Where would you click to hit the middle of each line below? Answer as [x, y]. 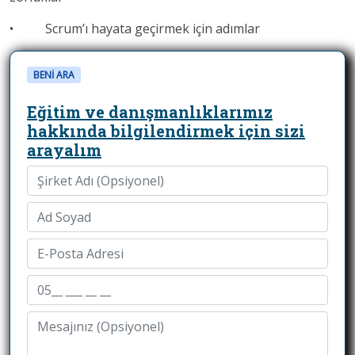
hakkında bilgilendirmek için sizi [166, 130]
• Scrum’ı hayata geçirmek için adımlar [135, 28]
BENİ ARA [53, 74]
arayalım [64, 149]
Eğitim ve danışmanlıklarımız [150, 111]
